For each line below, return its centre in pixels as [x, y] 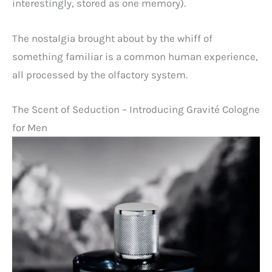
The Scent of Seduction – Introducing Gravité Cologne [136, 109]
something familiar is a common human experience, [135, 56]
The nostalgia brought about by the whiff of [112, 38]
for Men [30, 127]
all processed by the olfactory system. [100, 74]
